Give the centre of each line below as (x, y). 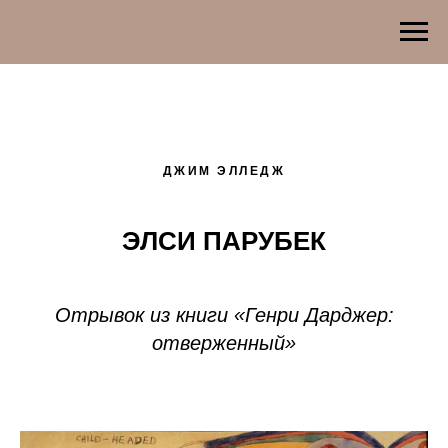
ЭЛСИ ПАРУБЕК (224, 241)
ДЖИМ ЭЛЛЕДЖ (224, 171)
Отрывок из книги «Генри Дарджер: (224, 315)
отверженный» (224, 343)
